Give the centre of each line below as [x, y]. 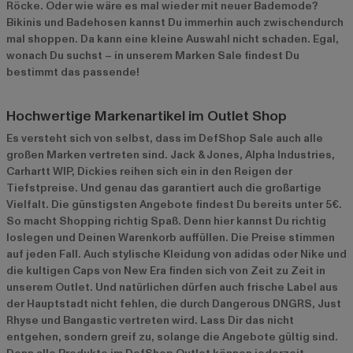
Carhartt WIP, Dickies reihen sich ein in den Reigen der [149, 172]
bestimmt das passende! [73, 72]
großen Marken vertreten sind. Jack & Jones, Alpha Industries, [171, 155]
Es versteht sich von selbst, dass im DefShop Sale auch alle [165, 139]
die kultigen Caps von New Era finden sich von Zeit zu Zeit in [166, 271]
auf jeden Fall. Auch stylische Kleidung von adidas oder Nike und [176, 255]
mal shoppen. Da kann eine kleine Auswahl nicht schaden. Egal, [173, 39]
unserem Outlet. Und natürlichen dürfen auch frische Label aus [172, 288]
